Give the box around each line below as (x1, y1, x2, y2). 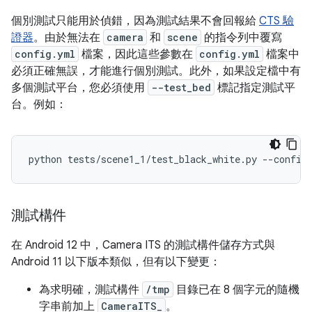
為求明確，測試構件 (39, 283, 142, 297)
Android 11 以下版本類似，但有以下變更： (11, 255, 221, 269)
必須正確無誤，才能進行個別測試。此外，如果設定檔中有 (11, 64, 301, 78)
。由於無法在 (33, 31, 103, 45)
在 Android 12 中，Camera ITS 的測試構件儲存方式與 (11, 238, 275, 252)
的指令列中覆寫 (201, 31, 282, 45)
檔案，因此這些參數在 (79, 47, 196, 61)
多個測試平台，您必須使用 (11, 81, 148, 95)
